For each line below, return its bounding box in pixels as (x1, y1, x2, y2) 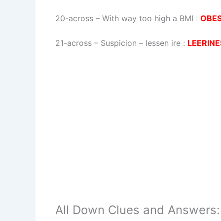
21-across (55, 37, 92, 48)
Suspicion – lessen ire (101, 37, 181, 48)
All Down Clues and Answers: (55, 203, 220, 218)
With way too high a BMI (102, 13, 193, 23)
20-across (55, 13, 93, 23)
